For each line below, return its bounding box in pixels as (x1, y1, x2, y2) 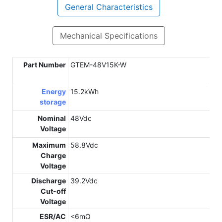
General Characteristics (64, 1, 153, 12)
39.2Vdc (70, 176, 98, 185)
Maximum (32, 141, 66, 150)
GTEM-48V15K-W (70, 60, 126, 69)
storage (40, 98, 66, 107)
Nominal (38, 114, 66, 123)
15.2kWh (70, 87, 99, 96)
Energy (42, 87, 66, 96)
